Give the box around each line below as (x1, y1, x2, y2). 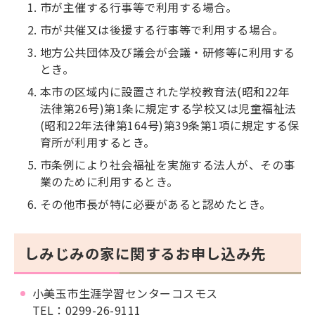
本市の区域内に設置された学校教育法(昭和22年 (40, 83, 290, 101)
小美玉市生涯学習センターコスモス (32, 285, 218, 302)
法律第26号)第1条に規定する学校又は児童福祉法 (40, 100, 297, 117)
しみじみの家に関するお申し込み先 (25, 243, 266, 264)
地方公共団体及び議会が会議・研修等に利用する (40, 44, 295, 61)
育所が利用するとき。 (40, 134, 155, 151)
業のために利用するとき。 (40, 173, 179, 191)
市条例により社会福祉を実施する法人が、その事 (40, 156, 295, 174)
